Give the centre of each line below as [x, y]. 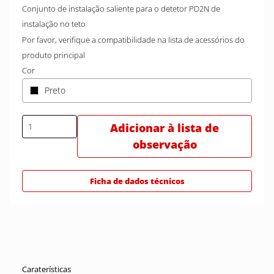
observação [165, 144]
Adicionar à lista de [165, 128]
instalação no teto [54, 24]
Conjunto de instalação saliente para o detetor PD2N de [121, 9]
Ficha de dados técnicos [137, 181]
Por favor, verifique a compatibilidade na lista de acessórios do [133, 40]
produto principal [54, 55]
